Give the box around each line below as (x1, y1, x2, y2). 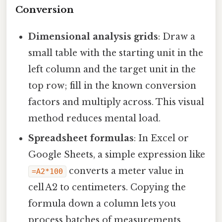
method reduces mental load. (28, 113, 161, 124)
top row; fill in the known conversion (28, 80, 197, 92)
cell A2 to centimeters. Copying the (28, 182, 186, 193)
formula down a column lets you (28, 198, 176, 210)
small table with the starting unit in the (28, 48, 204, 59)
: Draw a (158, 31, 196, 43)
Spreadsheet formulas (28, 133, 134, 144)
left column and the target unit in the (28, 64, 196, 75)
